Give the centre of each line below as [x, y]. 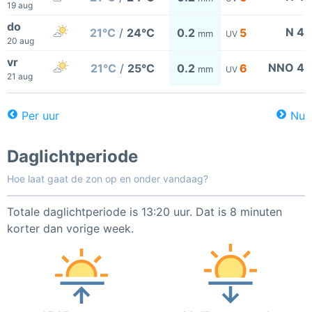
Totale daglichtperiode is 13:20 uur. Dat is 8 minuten [145, 212]
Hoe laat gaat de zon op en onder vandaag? [108, 179]
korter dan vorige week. [70, 228]
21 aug [20, 76]
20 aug [21, 41]
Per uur [40, 116]
